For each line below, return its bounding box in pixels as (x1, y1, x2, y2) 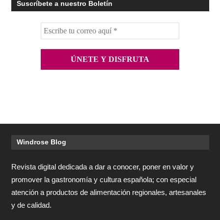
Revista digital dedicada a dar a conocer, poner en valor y (11, 163, 194, 171)
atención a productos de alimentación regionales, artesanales (11, 188, 206, 197)
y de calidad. (11, 201, 52, 210)
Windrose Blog (16, 138, 66, 146)
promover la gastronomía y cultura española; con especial (11, 175, 196, 184)
